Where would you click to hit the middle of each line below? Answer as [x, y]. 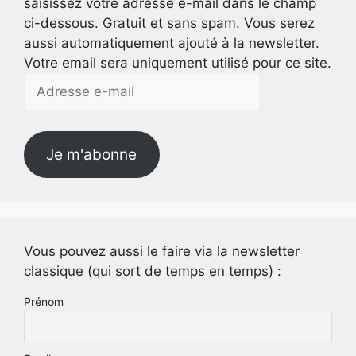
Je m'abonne [92, 155]
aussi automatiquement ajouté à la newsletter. [172, 43]
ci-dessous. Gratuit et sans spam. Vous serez [169, 23]
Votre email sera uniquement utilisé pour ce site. [178, 63]
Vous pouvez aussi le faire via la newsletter [162, 252]
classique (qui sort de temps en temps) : [153, 271]
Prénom [44, 302]
